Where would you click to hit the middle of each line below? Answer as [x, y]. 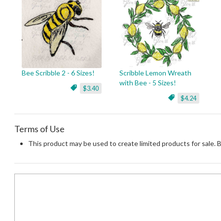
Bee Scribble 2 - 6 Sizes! [58, 73]
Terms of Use [39, 129]
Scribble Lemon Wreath [155, 73]
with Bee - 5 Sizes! [148, 83]
